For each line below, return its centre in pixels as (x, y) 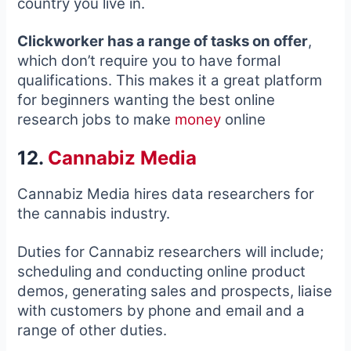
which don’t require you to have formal (149, 61)
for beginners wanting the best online (147, 100)
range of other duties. (92, 330)
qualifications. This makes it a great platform (170, 81)
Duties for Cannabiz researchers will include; (171, 251)
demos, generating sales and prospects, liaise (175, 291)
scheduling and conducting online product (162, 271)
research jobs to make (96, 120)
